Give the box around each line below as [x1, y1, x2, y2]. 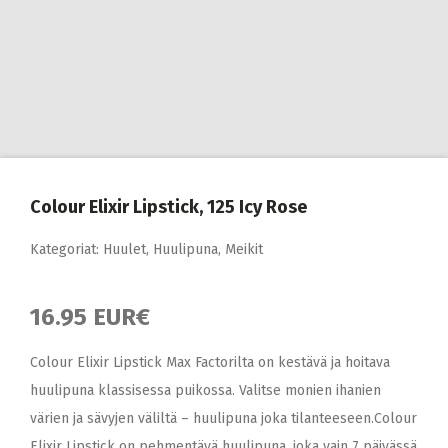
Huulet [103, 241, 146, 258]
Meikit [225, 241, 263, 258]
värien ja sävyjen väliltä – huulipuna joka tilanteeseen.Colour [30, 410, 417, 427]
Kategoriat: [30, 241, 103, 258]
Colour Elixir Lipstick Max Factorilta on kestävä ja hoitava [30, 354, 390, 371]
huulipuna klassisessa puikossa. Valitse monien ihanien [30, 382, 381, 399]
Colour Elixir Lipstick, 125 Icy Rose [30, 196, 307, 218]
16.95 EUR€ [30, 303, 150, 331]
